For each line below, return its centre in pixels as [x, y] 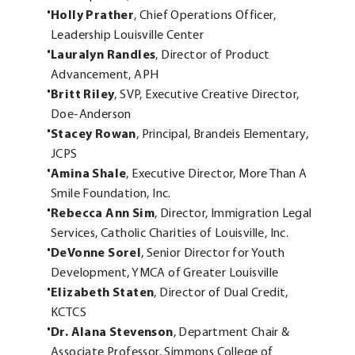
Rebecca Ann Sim [103, 214]
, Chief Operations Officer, [205, 16]
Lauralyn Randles [103, 56]
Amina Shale [89, 175]
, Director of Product [213, 56]
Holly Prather [93, 16]
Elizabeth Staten [103, 294]
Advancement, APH [105, 76]
